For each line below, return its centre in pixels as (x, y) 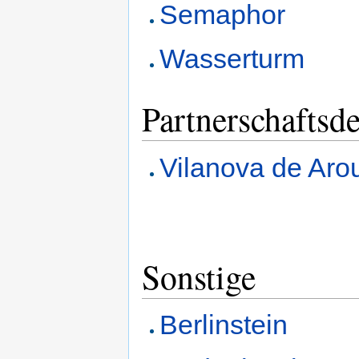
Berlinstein (224, 324)
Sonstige (199, 276)
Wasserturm (232, 59)
